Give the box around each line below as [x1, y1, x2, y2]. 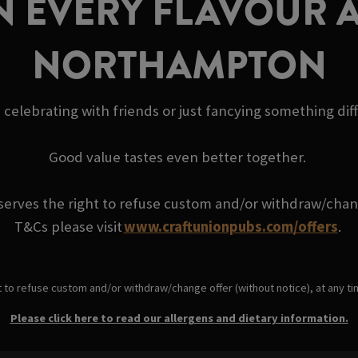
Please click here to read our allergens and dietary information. [10, 310, 348, 325]
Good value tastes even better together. [49, 147, 309, 166]
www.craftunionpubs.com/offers [123, 217, 338, 236]
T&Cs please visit [14, 217, 124, 236]
